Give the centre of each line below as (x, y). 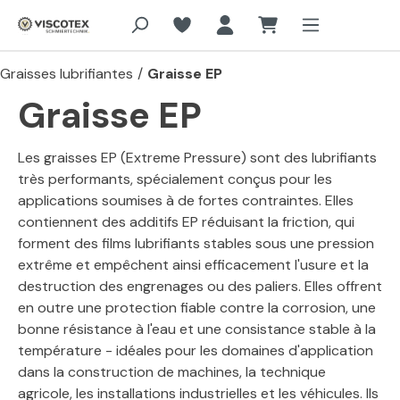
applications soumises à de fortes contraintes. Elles (186, 200)
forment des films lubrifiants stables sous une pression (196, 243)
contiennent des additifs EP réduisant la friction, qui (186, 222)
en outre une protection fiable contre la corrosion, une (197, 308)
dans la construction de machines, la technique (172, 372)
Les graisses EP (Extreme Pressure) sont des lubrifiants (197, 158)
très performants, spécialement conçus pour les (175, 179)
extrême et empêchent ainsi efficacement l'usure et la (193, 265)
